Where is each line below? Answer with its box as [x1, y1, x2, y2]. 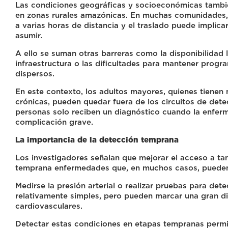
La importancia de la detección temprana [15, 135, 179, 145]
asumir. [15, 31, 42, 41]
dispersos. [15, 69, 54, 79]
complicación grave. [15, 118, 93, 127]
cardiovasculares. [15, 202, 82, 211]
